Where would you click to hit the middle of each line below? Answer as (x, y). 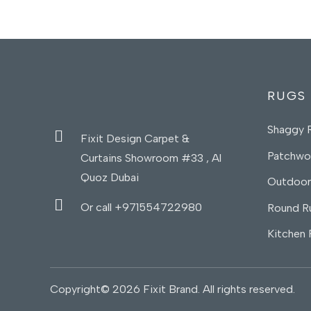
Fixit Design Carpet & (135, 139)
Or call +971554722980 (141, 208)
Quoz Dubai (109, 178)
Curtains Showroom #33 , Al (151, 158)
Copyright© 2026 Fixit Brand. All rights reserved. (173, 289)
